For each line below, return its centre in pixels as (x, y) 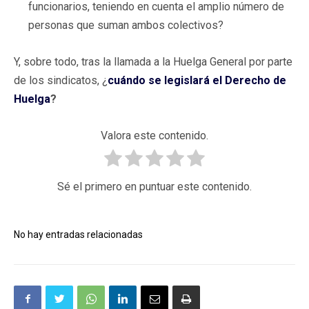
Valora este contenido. (154, 135)
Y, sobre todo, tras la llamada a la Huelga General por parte (153, 61)
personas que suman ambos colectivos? (126, 25)
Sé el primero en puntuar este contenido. (154, 186)
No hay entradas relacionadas (78, 234)
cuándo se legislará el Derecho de (197, 80)
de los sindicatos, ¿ (61, 80)
